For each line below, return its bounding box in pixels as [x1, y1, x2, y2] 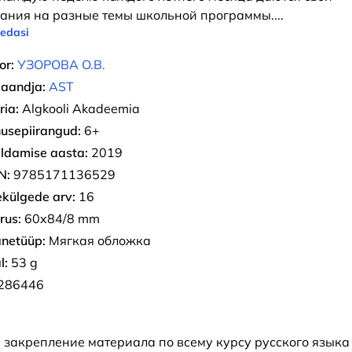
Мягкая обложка [46, 233, 151, 248]
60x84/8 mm [21, 211, 100, 226]
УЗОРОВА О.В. [17, 57, 105, 72]
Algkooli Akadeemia [19, 101, 140, 116]
